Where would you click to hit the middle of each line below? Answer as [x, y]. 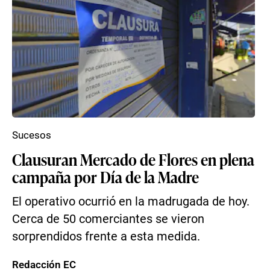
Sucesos [32, 135]
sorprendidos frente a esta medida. [106, 237]
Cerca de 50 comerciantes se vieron [108, 219]
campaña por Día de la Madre [105, 177]
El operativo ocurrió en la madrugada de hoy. [131, 202]
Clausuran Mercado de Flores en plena [133, 159]
